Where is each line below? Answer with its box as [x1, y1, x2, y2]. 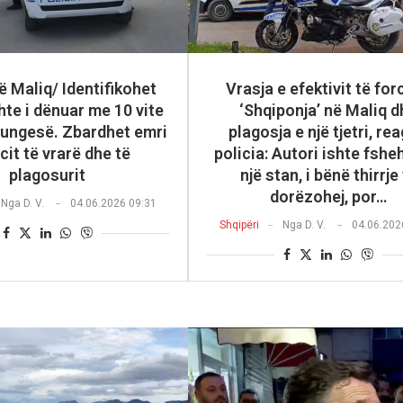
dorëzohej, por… [270, 187, 388, 207]
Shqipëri [219, 219, 259, 232]
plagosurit [9, 166, 86, 185]
